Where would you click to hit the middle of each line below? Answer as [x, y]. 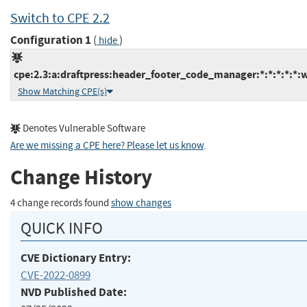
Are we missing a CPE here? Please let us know [107, 146]
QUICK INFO [62, 229]
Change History [81, 177]
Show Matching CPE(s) [62, 92]
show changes [141, 203]
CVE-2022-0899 [56, 275]
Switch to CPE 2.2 [60, 18]
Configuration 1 [51, 40]
